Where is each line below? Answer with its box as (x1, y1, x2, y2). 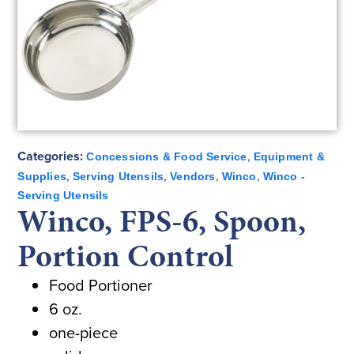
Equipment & (253, 149, 325, 163)
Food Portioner (49, 273, 153, 296)
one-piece (49, 320, 119, 344)
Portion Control (17, 233, 234, 277)
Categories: (17, 146, 84, 165)
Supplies (17, 169, 66, 183)
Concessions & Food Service (86, 149, 247, 163)
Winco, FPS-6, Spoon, (17, 198, 307, 243)
